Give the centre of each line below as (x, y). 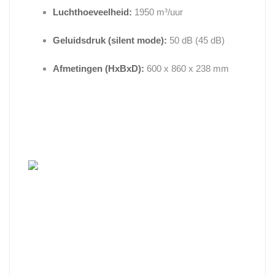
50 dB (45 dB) (196, 41)
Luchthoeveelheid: (92, 12)
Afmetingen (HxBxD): (99, 69)
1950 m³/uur (157, 12)
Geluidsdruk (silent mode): (110, 41)
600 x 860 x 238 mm (187, 69)
